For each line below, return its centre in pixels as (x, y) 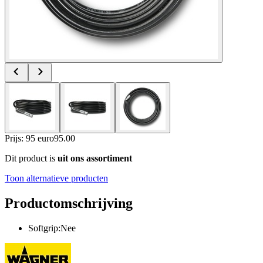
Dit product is (31, 158)
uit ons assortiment (95, 158)
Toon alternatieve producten (56, 178)
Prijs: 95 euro (29, 138)
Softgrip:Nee (52, 228)
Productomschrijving (69, 203)
